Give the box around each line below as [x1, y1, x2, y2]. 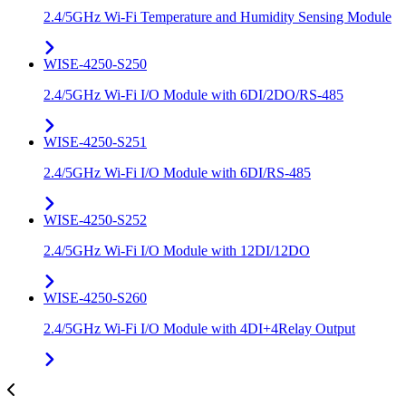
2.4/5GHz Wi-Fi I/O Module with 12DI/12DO [43, 243, 310, 259]
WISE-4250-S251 [43, 134, 147, 150]
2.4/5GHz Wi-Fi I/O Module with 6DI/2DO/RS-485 [43, 87, 343, 103]
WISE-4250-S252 [43, 212, 147, 228]
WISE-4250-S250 [43, 56, 147, 72]
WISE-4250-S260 [43, 290, 147, 306]
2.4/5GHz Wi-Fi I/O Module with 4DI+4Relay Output [43, 321, 355, 337]
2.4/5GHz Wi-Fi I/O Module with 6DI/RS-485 [43, 165, 311, 181]
